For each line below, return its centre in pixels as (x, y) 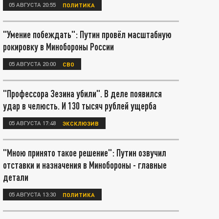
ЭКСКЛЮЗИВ (81, 123)
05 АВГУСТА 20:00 (32, 64)
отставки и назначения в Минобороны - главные (85, 165)
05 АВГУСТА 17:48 (32, 123)
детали (16, 177)
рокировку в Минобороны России (58, 46)
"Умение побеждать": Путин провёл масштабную (87, 34)
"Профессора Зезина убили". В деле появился (82, 93)
